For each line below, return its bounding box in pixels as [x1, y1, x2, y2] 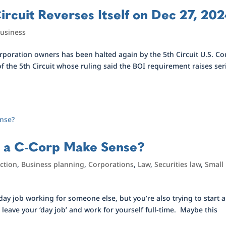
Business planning [21, 159, 85, 169]
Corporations [88, 159, 134, 169]
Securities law [154, 159, 201, 169]
